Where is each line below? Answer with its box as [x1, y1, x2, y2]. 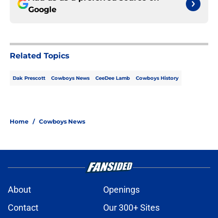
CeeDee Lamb [95, 75, 130, 82]
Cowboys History [136, 75, 179, 82]
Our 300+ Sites [103, 202, 160, 213]
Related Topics [10, 51, 70, 61]
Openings [103, 184, 140, 195]
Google [28, 5, 56, 15]
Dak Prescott [13, 75, 45, 82]
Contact [8, 202, 38, 213]
